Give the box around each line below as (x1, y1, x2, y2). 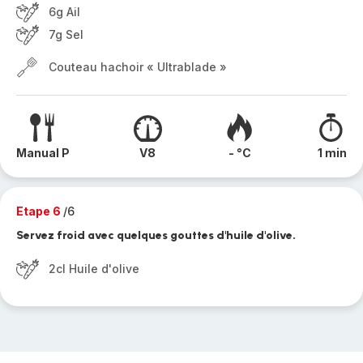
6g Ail (49, 5, 80, 19)
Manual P (16, 146, 70, 160)
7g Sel (49, 28, 83, 41)
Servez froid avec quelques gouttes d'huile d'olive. (16, 228, 296, 242)
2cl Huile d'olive (49, 262, 139, 275)
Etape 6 (16, 204, 63, 218)
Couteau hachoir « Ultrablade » (49, 60, 227, 74)
